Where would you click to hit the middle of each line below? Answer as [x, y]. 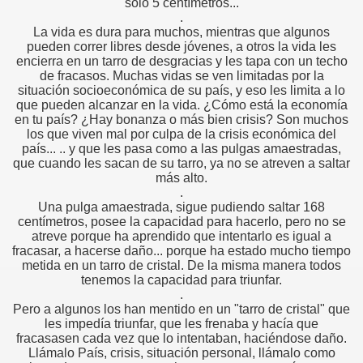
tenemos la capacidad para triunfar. [181, 280]
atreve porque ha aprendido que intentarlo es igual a [181, 237]
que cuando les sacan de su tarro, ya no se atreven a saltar [181, 164]
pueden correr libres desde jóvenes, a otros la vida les [181, 47]
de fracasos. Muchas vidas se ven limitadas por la [181, 76]
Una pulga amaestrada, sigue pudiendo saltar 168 [181, 207]
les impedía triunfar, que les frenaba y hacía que [181, 324]
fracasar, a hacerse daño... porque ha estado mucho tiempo [181, 251]
